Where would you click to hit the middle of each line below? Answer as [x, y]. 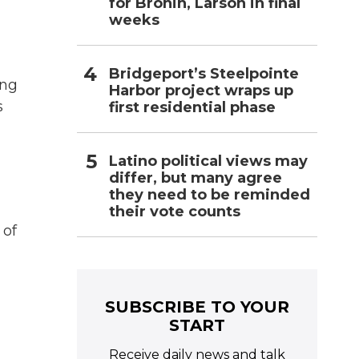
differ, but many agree [196, 177]
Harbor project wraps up [201, 90]
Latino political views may [208, 161]
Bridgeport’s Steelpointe [204, 73]
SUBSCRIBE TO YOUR [197, 307]
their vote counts [175, 211]
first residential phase [192, 107]
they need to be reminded [210, 194]
